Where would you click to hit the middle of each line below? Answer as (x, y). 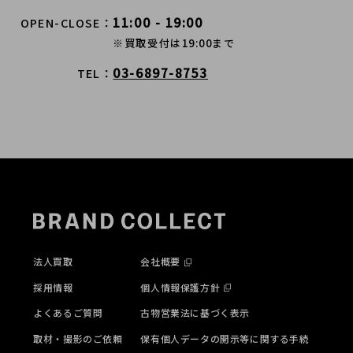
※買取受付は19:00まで (174, 43)
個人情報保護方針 (180, 287)
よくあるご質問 (68, 313)
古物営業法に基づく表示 (195, 313)
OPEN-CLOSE (60, 23)
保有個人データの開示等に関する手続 (225, 338)
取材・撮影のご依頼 (78, 338)
